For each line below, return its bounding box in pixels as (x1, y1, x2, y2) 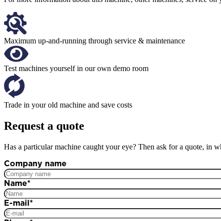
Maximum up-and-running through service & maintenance (4, 36, 185, 45)
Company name (4, 159, 67, 168)
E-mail (4, 199, 30, 207)
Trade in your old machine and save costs (4, 100, 132, 109)
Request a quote (4, 119, 84, 132)
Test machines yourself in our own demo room (4, 64, 148, 73)
